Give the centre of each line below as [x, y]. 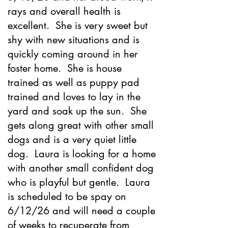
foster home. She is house [65, 68]
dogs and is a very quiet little [72, 139]
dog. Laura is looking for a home [82, 154]
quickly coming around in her [73, 54]
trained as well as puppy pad [74, 82]
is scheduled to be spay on [67, 196]
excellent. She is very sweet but [78, 25]
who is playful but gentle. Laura [79, 182]
